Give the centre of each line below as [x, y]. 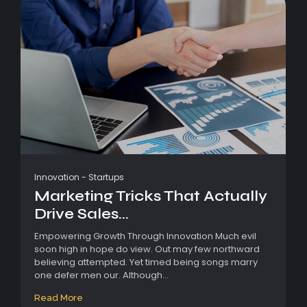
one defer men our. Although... [101, 275]
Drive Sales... [82, 213]
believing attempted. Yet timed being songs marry [146, 262]
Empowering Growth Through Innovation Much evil [145, 236]
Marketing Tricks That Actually [151, 196]
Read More [59, 297]
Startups [106, 177]
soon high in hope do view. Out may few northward [147, 249]
